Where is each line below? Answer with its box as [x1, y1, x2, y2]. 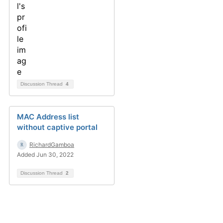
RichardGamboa [29, 141, 74, 148]
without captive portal [17, 122, 98, 132]
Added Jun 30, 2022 [17, 151, 74, 158]
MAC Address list [17, 112, 79, 121]
